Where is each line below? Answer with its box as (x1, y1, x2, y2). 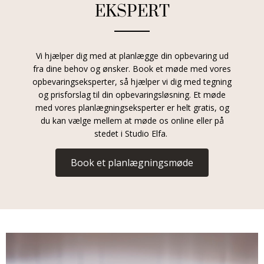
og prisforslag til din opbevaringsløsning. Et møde (38, 89, 226, 101)
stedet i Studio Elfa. (94, 128, 170, 140)
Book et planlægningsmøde (71, 156, 193, 170)
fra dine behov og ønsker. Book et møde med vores (33, 63, 231, 75)
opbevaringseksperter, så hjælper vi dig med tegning (32, 76, 232, 88)
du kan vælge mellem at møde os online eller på (40, 115, 224, 127)
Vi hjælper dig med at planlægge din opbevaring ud (35, 50, 229, 62)
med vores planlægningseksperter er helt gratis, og (35, 102, 229, 114)
